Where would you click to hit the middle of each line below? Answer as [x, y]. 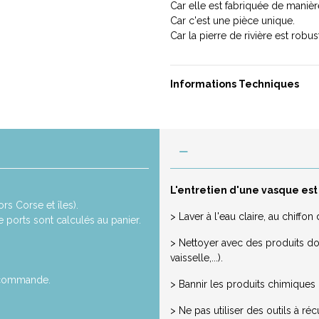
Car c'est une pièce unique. [232, 21]
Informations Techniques [235, 84]
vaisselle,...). [197, 258]
